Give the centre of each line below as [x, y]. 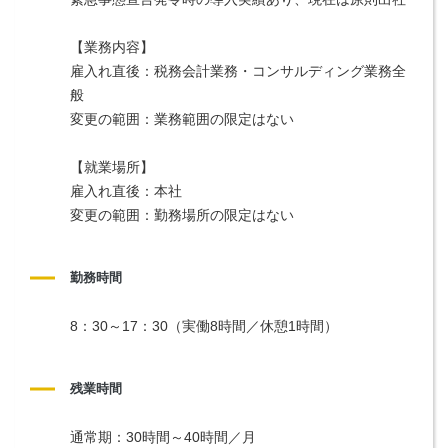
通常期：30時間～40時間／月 [163, 436]
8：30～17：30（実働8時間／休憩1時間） [204, 325]
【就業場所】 [112, 166]
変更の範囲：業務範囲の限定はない [182, 118]
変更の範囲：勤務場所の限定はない [182, 214]
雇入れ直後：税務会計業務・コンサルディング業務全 [238, 70]
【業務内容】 [112, 46]
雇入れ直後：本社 [126, 190]
